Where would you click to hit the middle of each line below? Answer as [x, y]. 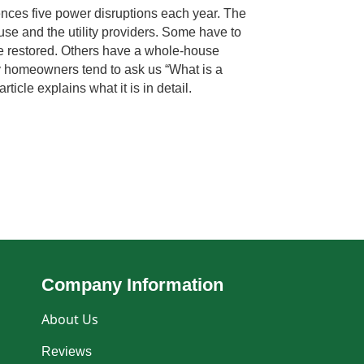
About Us [70, 320]
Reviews [67, 352]
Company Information [133, 285]
